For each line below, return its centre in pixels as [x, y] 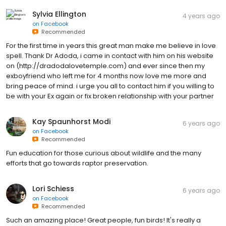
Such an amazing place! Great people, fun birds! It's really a [103, 220]
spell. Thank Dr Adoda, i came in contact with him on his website [110, 55]
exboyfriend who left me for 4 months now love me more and [106, 76]
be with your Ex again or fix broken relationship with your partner [110, 96]
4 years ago [201, 16]
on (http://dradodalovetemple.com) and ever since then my [105, 66]
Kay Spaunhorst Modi [71, 121]
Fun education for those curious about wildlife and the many [104, 153]
